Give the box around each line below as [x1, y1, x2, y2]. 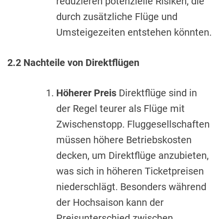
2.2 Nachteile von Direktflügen [7, 57, 139, 69]
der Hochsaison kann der [56, 197, 164, 209]
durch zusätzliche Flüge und [56, 11, 177, 23]
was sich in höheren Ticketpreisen [56, 165, 204, 177]
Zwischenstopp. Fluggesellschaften [56, 118, 210, 131]
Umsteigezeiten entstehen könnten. [56, 26, 212, 39]
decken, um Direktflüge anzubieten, [56, 150, 209, 162]
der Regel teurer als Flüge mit [56, 103, 185, 115]
